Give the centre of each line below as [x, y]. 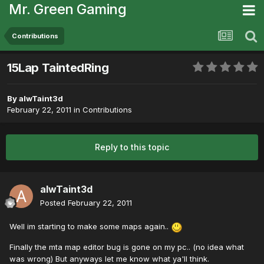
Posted [54, 203]
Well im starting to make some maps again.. [90, 227]
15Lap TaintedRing [58, 68]
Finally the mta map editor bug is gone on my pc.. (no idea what [127, 247]
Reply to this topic [132, 147]
